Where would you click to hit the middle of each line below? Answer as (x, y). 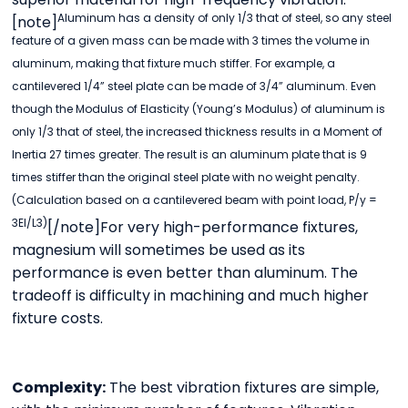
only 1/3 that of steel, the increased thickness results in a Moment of (198, 132)
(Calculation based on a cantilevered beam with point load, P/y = (195, 200)
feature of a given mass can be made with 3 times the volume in (191, 41)
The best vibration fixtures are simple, (243, 388)
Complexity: (59, 388)
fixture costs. (58, 319)
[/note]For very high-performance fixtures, (203, 228)
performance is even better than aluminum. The (185, 273)
